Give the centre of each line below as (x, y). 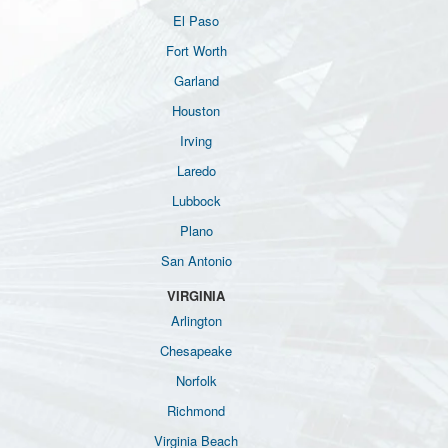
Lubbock (196, 200)
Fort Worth (196, 50)
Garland (196, 80)
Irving (196, 140)
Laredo (196, 170)
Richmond (196, 410)
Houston (196, 110)
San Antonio (196, 260)
